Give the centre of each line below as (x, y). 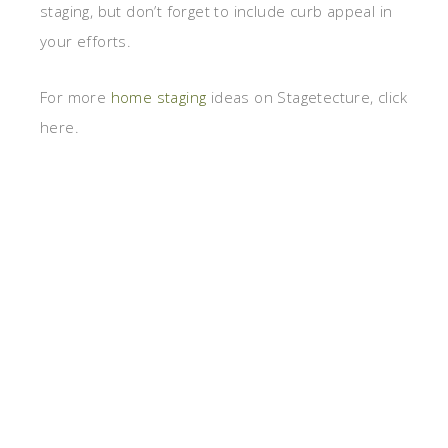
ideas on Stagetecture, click (307, 97)
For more (75, 97)
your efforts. (86, 41)
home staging (158, 97)
